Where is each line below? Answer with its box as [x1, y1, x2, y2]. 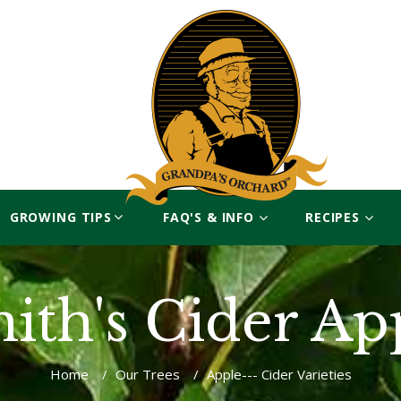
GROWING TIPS [9, 209, 112, 226]
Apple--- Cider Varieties [206, 365, 352, 383]
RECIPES [305, 209, 360, 226]
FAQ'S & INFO [162, 209, 254, 226]
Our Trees [115, 365, 180, 383]
